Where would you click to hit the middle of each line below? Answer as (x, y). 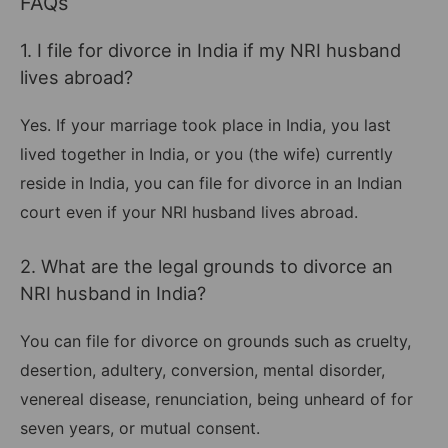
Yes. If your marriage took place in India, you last (205, 125)
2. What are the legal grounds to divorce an (206, 265)
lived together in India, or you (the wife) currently (206, 154)
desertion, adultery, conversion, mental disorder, (202, 369)
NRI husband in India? (113, 292)
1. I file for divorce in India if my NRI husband (210, 50)
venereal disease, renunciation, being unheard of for (216, 398)
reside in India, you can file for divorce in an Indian (211, 183)
